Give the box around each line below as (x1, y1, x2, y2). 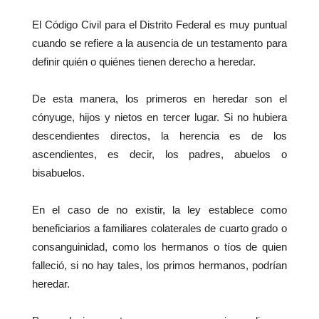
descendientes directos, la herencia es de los (32, 130, 287, 142)
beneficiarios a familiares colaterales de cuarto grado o (32, 222, 287, 235)
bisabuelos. (32, 167, 85, 179)
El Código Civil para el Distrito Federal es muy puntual (32, 19, 287, 31)
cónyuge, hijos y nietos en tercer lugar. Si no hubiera (32, 111, 287, 124)
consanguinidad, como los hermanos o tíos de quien (32, 241, 287, 253)
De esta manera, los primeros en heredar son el (32, 93, 287, 105)
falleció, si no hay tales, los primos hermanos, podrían (32, 259, 287, 272)
